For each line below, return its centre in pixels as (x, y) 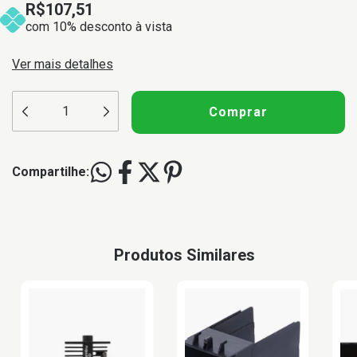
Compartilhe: (51, 172)
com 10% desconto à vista (99, 27)
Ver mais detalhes (63, 64)
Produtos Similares (184, 255)
